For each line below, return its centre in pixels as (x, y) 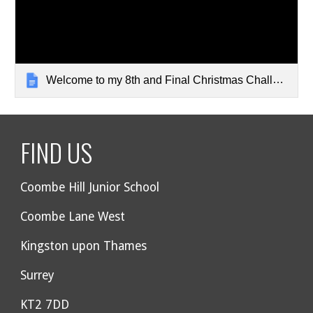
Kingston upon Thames (84, 246)
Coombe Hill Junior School (90, 187)
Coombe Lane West (73, 217)
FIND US (57, 152)
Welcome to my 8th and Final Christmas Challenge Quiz (160, 80)
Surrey (37, 275)
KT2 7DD (45, 305)
